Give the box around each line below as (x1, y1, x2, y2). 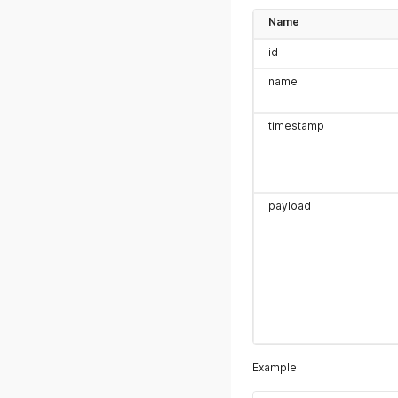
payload (268, 199, 311, 212)
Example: (252, 361, 299, 374)
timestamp (268, 119, 324, 132)
